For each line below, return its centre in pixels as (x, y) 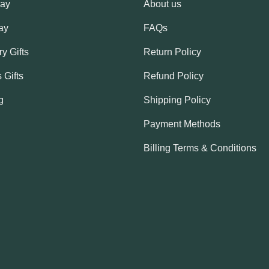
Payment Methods (182, 124)
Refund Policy (174, 76)
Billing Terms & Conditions (200, 148)
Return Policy (172, 52)
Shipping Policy (177, 100)
